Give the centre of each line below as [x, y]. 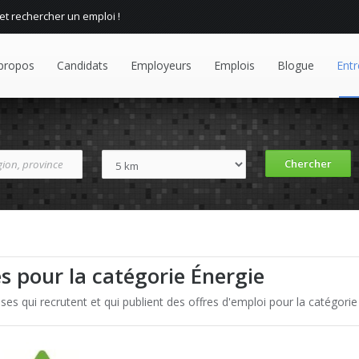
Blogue [296, 65]
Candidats [83, 65]
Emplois [234, 65]
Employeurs [161, 65]
